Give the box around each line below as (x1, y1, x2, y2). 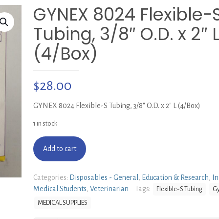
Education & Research (142, 174, 209, 181)
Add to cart (43, 145, 76, 153)
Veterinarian (90, 185, 129, 193)
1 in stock (33, 120, 57, 127)
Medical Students (33, 185, 87, 193)
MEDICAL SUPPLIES (38, 199, 88, 206)
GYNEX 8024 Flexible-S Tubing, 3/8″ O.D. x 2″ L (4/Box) (33, 102, 200, 109)
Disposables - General (69, 174, 138, 181)
